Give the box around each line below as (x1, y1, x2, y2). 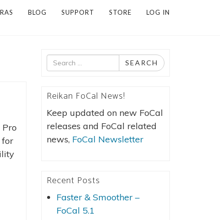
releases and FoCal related (46, 120, 157, 132)
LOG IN (146, 8, 170, 16)
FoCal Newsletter (72, 134, 143, 145)
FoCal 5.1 (56, 205, 95, 216)
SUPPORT (61, 8, 94, 16)
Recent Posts (46, 173, 100, 188)
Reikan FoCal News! (46, 89, 125, 104)
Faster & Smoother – (56, 192, 139, 203)
